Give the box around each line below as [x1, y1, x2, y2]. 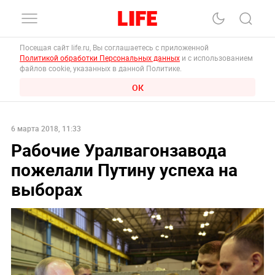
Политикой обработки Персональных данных [20, 53, 180, 63]
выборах [10, 177, 82, 201]
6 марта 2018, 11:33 [10, 123, 81, 133]
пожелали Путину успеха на [10, 157, 238, 181]
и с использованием [180, 53, 253, 63]
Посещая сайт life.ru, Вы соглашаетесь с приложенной [20, 42, 211, 52]
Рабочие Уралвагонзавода [10, 137, 227, 161]
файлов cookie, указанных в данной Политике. [20, 63, 182, 73]
